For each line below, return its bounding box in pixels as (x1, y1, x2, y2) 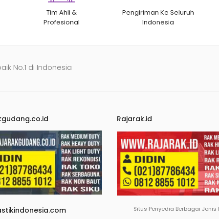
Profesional (43, 18, 80, 27)
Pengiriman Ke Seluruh (122, 8, 195, 18)
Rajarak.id (117, 114, 152, 124)
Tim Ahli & (46, 8, 77, 18)
